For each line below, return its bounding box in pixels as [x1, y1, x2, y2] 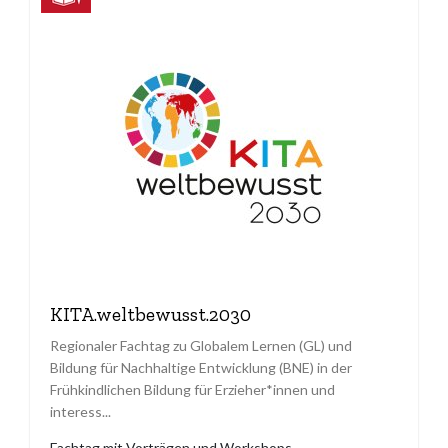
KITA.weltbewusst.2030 [50, 303, 251, 327]
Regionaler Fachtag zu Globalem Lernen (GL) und [50, 337, 352, 355]
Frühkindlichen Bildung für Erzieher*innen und [50, 381, 335, 399]
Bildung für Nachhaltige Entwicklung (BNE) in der [50, 359, 352, 377]
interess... [50, 403, 111, 421]
